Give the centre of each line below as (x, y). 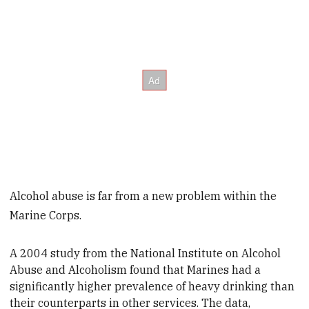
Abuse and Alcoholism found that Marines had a (136, 269)
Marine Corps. (46, 216)
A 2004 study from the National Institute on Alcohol (146, 253)
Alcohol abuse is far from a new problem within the (143, 196)
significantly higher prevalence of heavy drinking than (152, 286)
